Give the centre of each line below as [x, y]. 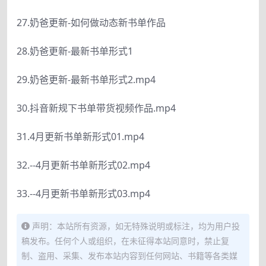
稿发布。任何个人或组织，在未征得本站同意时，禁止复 [125, 241]
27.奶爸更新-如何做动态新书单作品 [91, 23]
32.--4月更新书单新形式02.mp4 [83, 165]
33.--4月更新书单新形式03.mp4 [83, 194]
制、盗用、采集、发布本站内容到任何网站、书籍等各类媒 [129, 256]
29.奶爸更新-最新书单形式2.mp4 [86, 80]
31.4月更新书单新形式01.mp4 [80, 137]
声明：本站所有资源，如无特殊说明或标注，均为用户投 [136, 226]
